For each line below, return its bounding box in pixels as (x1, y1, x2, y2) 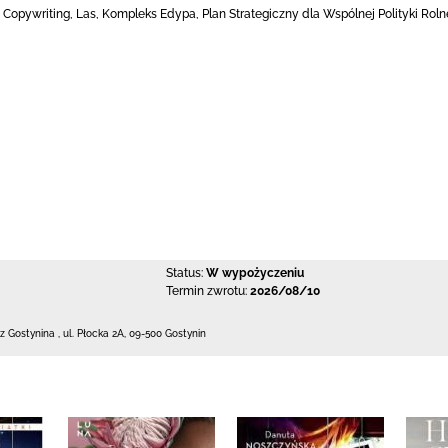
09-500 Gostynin (129, 328, 206, 339)
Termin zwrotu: (165, 284, 247, 298)
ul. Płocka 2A (63, 328, 124, 339)
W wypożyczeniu (205, 266, 304, 280)
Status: (165, 266, 203, 280)
